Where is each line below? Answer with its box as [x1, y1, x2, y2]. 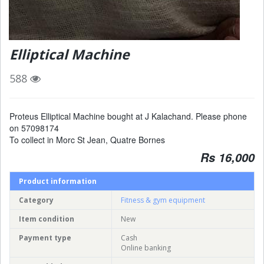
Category [19, 194, 54, 205]
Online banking [121, 242, 171, 253]
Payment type [19, 232, 71, 243]
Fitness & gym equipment [121, 194, 205, 205]
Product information [19, 176, 97, 186]
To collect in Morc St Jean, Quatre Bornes [9, 133, 165, 146]
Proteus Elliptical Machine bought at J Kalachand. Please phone [9, 110, 247, 122]
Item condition [19, 213, 74, 224]
